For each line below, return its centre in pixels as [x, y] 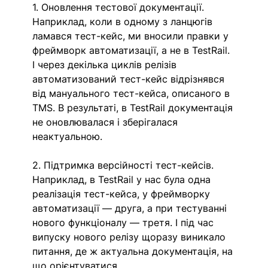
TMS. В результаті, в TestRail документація [134, 107]
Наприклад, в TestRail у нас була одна [123, 179]
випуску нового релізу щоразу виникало [131, 237]
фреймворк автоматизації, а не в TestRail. [133, 50]
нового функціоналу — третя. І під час [125, 222]
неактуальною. [68, 136]
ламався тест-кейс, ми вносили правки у [132, 36]
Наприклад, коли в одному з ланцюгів [124, 21]
